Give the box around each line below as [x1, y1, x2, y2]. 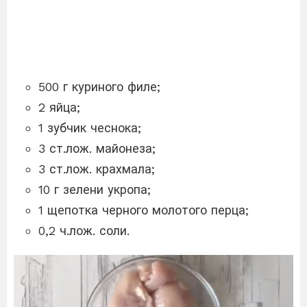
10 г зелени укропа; [38, 182, 151, 197]
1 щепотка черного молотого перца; [38, 202, 249, 217]
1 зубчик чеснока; [38, 120, 141, 135]
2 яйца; [38, 99, 80, 114]
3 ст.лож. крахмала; [38, 161, 155, 176]
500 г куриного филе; [38, 79, 160, 94]
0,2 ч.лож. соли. [38, 223, 130, 238]
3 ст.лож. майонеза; [38, 140, 156, 156]
